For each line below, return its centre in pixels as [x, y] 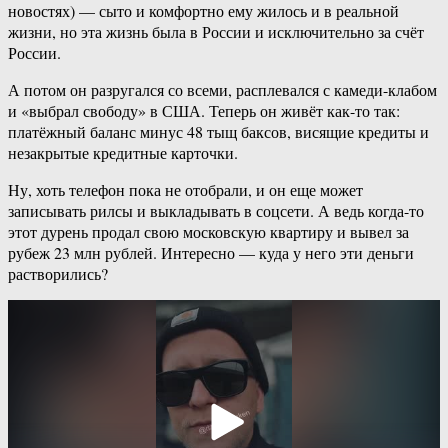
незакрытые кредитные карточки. [123, 153]
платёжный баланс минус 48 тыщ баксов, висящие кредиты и [218, 132]
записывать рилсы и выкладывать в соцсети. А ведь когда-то [216, 211]
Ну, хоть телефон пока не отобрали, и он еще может [185, 190]
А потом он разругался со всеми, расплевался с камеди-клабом [222, 90]
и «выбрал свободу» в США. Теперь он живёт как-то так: [204, 111]
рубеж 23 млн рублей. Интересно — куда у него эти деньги [211, 253]
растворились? [58, 274]
